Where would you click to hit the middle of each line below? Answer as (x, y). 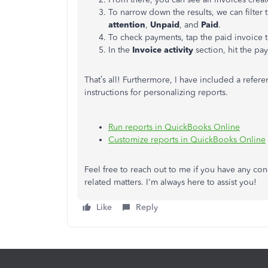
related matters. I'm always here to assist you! (170, 182)
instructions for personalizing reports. (156, 92)
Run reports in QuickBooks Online (174, 127)
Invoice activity (163, 50)
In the (120, 50)
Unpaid (165, 25)
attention (127, 25)
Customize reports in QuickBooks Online (187, 140)
